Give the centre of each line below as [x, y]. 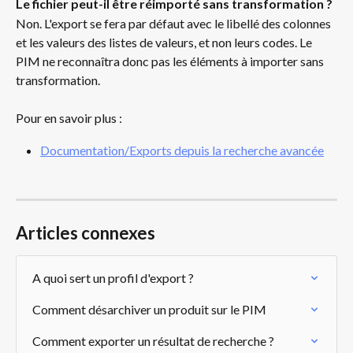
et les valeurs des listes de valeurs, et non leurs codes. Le [165, 42]
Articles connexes [85, 232]
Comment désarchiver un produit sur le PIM [149, 309]
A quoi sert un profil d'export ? [113, 277]
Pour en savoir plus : [70, 118]
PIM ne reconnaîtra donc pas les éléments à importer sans [171, 61]
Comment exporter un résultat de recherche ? [153, 340]
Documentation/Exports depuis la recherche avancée [182, 150]
